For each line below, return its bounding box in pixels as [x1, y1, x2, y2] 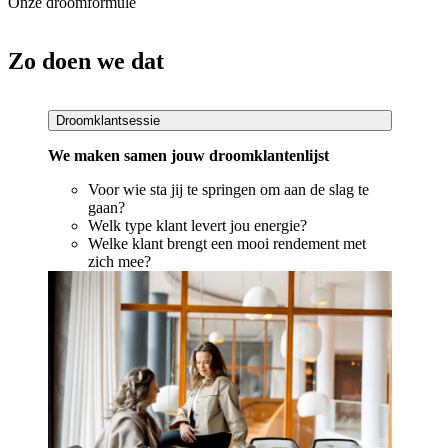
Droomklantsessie [56, 113, 160, 129]
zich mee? [88, 253, 151, 271]
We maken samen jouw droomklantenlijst [48, 147, 329, 165]
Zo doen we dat [8, 47, 164, 74]
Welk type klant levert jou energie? [88, 217, 307, 235]
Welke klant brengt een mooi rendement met [88, 235, 366, 253]
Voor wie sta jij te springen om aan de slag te [88, 181, 369, 199]
